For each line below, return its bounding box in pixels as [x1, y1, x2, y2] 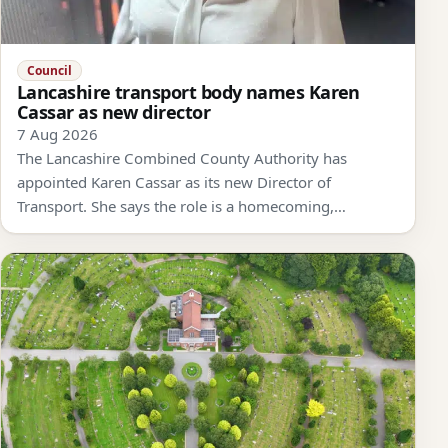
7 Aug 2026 [17, 123, 98, 144]
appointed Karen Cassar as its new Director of [17, 171, 331, 192]
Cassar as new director [17, 99, 211, 124]
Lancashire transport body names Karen [17, 79, 360, 104]
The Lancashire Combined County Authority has [17, 147, 347, 168]
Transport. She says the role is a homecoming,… [17, 195, 346, 216]
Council [26, 61, 72, 79]
